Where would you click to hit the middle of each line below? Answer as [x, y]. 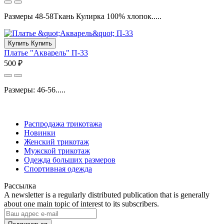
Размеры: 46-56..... [35, 89]
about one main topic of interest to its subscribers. [81, 203]
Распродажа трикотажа [63, 123]
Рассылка [20, 185]
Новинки [40, 132]
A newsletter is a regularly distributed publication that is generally [107, 194]
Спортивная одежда [58, 168]
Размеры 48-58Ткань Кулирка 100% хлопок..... [83, 16]
